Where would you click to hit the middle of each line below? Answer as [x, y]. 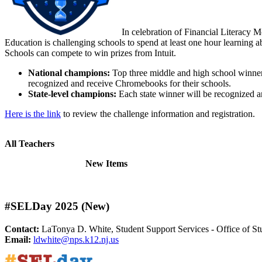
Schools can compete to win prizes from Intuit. [90, 53]
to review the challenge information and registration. [158, 113]
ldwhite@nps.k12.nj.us [76, 239]
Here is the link [33, 113]
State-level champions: [73, 94]
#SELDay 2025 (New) [57, 206]
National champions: [70, 73]
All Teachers [30, 144]
